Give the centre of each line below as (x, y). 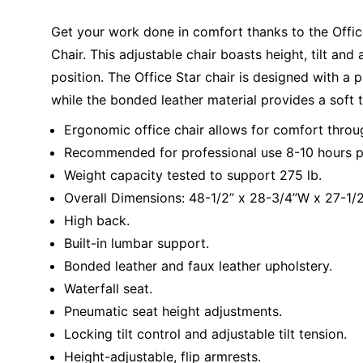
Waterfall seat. (108, 289)
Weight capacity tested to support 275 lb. (193, 175)
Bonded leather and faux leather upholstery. (198, 266)
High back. (97, 221)
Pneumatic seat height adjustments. (173, 312)
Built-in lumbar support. (137, 243)
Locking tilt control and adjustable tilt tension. (205, 334)
